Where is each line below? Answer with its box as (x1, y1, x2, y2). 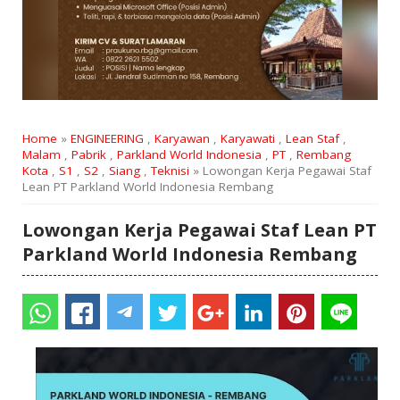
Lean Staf (285, 130, 339, 147)
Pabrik (71, 146, 106, 163)
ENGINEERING (70, 130, 144, 147)
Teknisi (150, 162, 189, 179)
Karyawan (154, 130, 210, 147)
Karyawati (220, 130, 275, 147)
